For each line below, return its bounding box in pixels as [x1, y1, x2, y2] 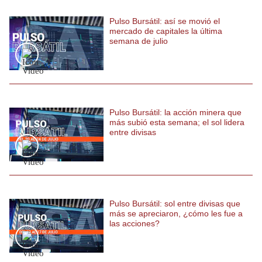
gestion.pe [13, 154, 51, 163]
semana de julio [109, 36, 168, 46]
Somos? [13, 182, 44, 191]
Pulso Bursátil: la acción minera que [109, 108, 242, 117]
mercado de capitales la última [109, 26, 222, 36]
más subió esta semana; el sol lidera [109, 118, 244, 127]
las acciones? [109, 219, 160, 228]
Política [13, 237, 41, 246]
